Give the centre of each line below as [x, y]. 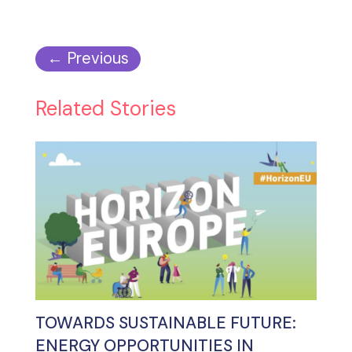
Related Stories [105, 109]
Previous [97, 59]
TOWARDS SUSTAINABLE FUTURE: [165, 323]
